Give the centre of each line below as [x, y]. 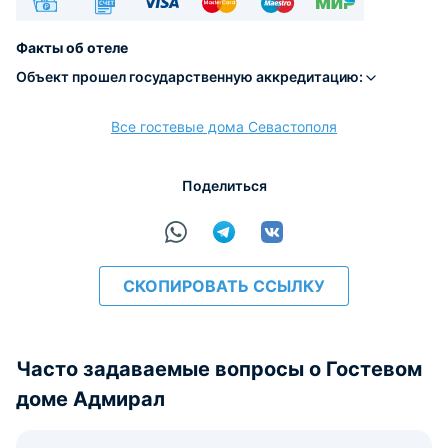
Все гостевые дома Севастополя [224, 126]
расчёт [103, 134]
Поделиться [224, 185]
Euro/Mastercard [224, 34]
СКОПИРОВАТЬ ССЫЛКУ [224, 286]
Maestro [277, 34]
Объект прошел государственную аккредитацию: [189, 76]
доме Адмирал [90, 399]
